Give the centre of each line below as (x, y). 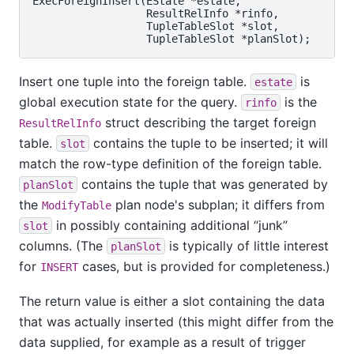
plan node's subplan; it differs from (218, 204)
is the (299, 102)
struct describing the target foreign (209, 122)
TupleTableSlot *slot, (156, 26)
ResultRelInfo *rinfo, (156, 13)
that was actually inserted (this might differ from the (176, 321)
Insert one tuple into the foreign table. (135, 81)
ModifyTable (77, 205)
